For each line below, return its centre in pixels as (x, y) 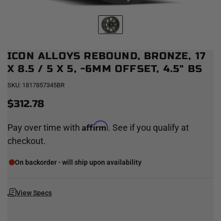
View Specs (34, 193)
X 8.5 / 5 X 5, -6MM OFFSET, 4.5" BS (105, 69)
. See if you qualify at (148, 127)
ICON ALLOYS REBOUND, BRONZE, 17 (107, 56)
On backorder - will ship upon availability (78, 162)
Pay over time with (45, 127)
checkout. (27, 141)
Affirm (95, 126)
